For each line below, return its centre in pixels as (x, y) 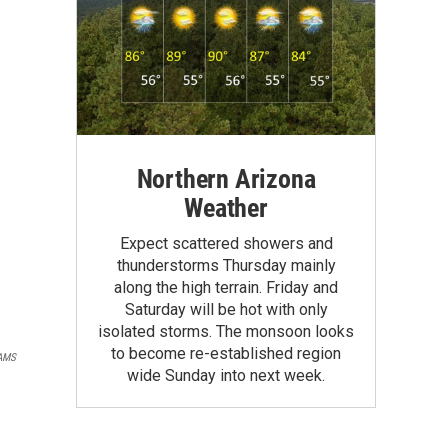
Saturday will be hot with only (226, 309)
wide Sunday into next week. (226, 375)
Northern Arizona (226, 178)
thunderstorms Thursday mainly (226, 265)
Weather (226, 207)
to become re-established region (226, 353)
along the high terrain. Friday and (226, 287)
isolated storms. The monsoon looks (226, 331)
